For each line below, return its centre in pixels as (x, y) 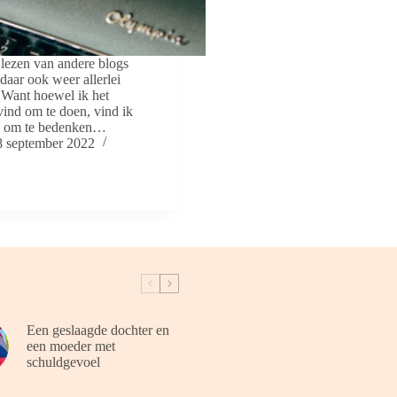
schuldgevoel (63, 362)
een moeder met (71, 346)
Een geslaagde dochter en (98, 330)
